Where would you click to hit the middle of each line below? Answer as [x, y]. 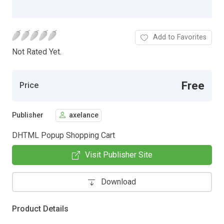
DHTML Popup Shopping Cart [63, 135]
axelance [84, 115]
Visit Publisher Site [118, 154]
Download [118, 181]
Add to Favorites [180, 37]
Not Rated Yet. [37, 51]
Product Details [40, 208]
